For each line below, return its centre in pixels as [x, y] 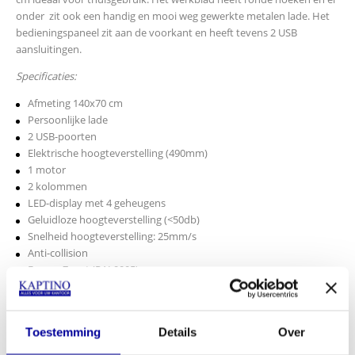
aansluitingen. [49, 49]
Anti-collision [58, 253]
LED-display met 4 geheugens [97, 203]
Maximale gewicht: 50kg [84, 303]
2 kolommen [57, 187]
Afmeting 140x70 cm [75, 103]
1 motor [47, 170]
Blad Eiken [52, 286]
